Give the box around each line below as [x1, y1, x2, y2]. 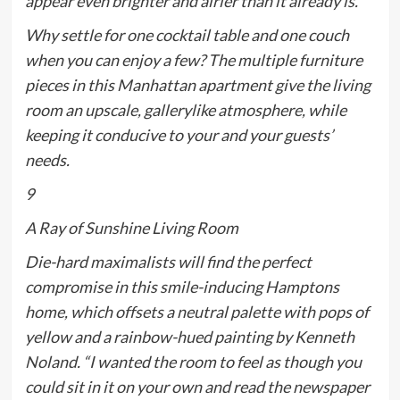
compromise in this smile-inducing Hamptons [24, 277, 339, 297]
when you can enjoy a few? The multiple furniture [24, 50, 362, 71]
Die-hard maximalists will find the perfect [24, 252, 312, 272]
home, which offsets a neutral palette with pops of [24, 302, 369, 322]
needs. [24, 150, 70, 171]
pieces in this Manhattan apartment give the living [24, 75, 371, 96]
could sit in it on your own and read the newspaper [24, 377, 370, 397]
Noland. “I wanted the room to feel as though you [24, 352, 362, 372]
